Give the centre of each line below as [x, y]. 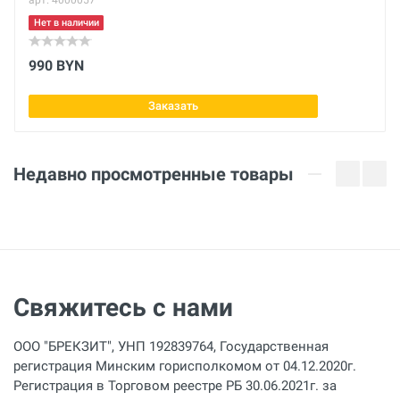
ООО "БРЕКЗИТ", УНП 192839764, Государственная [171, 347]
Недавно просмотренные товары [154, 174]
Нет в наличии [66, 23]
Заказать [173, 106]
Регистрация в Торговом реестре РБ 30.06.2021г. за [175, 386]
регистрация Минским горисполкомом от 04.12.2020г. [185, 367]
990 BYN [56, 66]
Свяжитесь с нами [123, 308]
